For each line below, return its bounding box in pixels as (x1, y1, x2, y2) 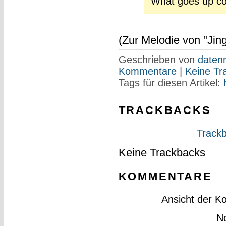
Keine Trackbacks (118, 146, 205, 159)
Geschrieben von (118, 53, 198, 65)
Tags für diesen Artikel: (118, 77, 223, 88)
